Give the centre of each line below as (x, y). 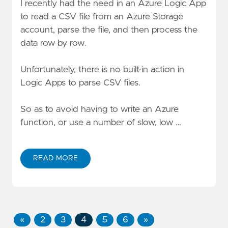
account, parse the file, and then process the (109, 30)
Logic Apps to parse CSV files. (80, 83)
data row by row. (53, 44)
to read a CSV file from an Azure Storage (102, 17)
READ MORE (55, 159)
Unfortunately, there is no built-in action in (102, 69)
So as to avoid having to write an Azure (99, 109)
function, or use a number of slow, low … (101, 122)
